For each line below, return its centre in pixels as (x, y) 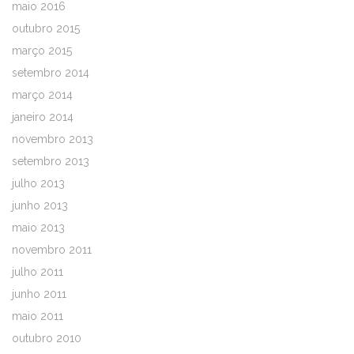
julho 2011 (38, 272)
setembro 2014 (51, 73)
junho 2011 (39, 294)
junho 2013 (40, 206)
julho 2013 (38, 184)
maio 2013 (38, 228)
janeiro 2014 (43, 117)
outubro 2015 (46, 29)
